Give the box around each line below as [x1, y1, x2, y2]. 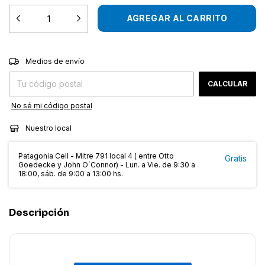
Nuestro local [25, 124, 72, 133]
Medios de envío [25, 57, 85, 66]
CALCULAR [208, 79, 247, 89]
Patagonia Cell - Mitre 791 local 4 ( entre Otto [18, 151, 174, 161]
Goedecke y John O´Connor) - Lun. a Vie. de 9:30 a [18, 160, 195, 170]
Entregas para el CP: [9, 53, 79, 63]
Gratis [225, 153, 247, 164]
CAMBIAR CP [209, 53, 256, 62]
